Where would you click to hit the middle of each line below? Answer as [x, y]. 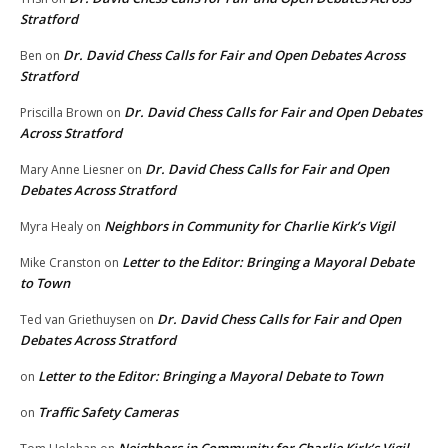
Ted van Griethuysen [78, 320]
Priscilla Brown [61, 113]
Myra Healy [51, 227]
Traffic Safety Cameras [108, 412]
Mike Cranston [60, 263]
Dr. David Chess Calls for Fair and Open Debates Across [234, 55]
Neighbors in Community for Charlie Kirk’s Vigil [249, 226]
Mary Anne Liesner [72, 170]
